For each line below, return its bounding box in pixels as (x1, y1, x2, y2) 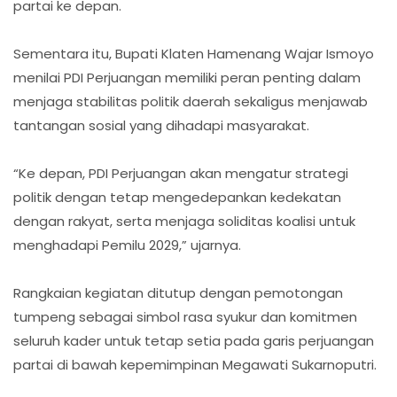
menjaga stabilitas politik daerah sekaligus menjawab (13, 92, 368, 112)
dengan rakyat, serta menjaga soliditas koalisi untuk (13, 212, 355, 231)
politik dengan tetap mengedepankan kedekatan (13, 188, 341, 207)
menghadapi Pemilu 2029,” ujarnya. (13, 236, 241, 255)
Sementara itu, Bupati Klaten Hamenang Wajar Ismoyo (13, 44, 374, 64)
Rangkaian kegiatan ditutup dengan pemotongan (13, 284, 343, 303)
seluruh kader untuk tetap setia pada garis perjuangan (13, 331, 374, 351)
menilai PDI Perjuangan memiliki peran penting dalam (13, 68, 361, 88)
